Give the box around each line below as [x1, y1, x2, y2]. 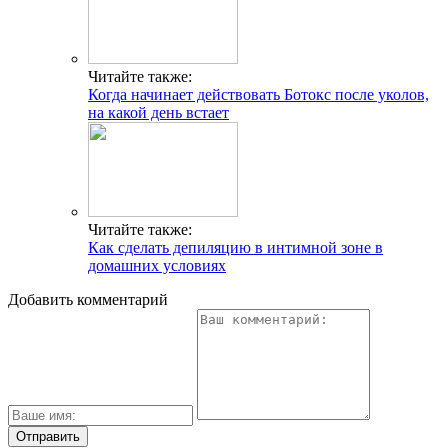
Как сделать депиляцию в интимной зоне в [88, 239, 383, 257]
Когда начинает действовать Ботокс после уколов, [88, 86, 429, 104]
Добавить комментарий [8, 291, 168, 309]
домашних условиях [88, 257, 226, 275]
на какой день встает [88, 104, 229, 122]
